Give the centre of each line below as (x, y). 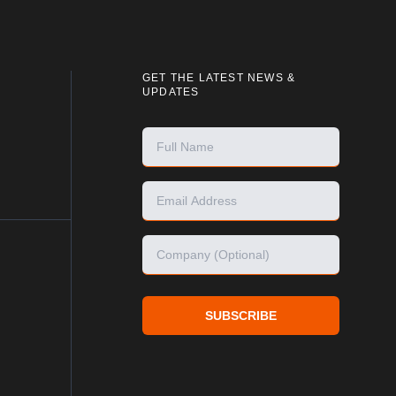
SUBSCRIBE (241, 316)
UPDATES (171, 92)
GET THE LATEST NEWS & (219, 78)
